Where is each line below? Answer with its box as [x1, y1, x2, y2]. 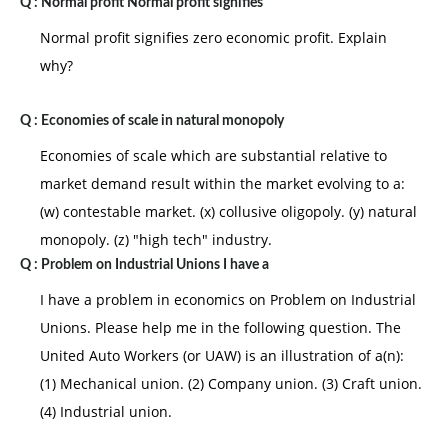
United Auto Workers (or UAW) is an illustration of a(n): [40, 346, 404, 365]
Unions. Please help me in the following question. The [40, 318, 401, 337]
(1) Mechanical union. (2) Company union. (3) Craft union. [40, 374, 422, 393]
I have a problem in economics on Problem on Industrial [40, 290, 416, 309]
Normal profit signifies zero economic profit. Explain [40, 28, 387, 47]
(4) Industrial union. [40, 402, 172, 421]
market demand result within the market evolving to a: [40, 174, 405, 193]
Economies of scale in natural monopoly [41, 114, 284, 128]
